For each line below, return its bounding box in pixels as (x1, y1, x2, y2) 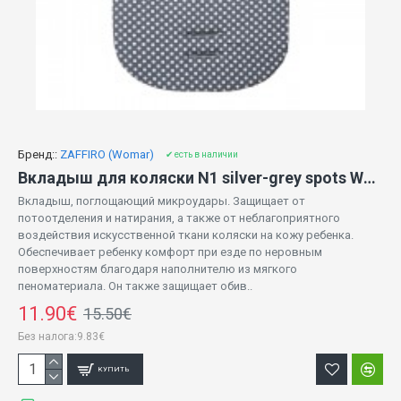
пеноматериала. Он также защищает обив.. (18, 279, 252, 294)
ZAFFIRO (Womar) (60, 148, 154, 162)
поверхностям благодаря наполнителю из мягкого (18, 262, 297, 277)
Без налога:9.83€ (18, 330, 105, 344)
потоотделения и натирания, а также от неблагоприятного (18, 211, 340, 226)
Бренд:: (18, 148, 57, 162)
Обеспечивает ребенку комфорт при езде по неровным (18, 245, 322, 260)
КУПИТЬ (98, 364, 131, 373)
